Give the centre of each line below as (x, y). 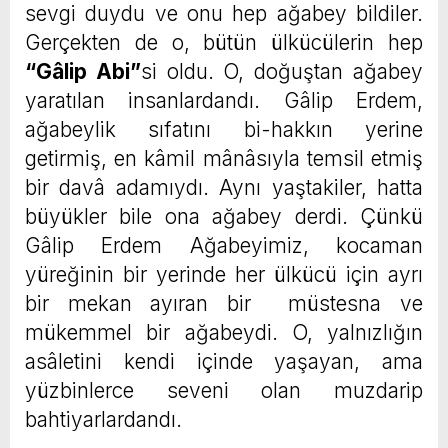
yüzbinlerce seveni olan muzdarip (224, 391)
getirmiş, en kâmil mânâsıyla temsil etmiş (224, 159)
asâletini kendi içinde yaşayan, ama (224, 362)
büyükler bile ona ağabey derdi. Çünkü (224, 217)
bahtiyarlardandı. (103, 420)
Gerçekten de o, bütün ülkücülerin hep (224, 43)
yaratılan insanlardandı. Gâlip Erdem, (224, 101)
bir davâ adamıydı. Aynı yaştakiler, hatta (224, 188)
